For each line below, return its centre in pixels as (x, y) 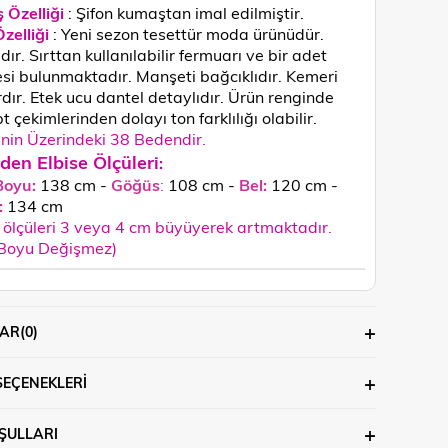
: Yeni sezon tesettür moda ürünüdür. (188, 33)
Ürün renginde (281, 96)
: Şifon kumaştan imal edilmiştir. (186, 12)
